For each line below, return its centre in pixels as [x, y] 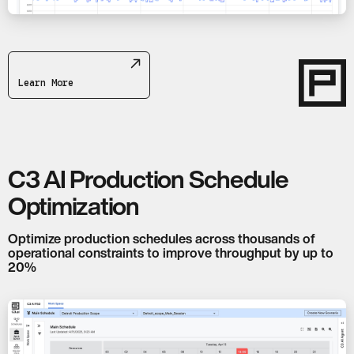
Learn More [46, 82]
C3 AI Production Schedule [148, 179]
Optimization [73, 205]
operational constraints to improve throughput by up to [171, 252]
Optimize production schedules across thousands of [162, 238]
